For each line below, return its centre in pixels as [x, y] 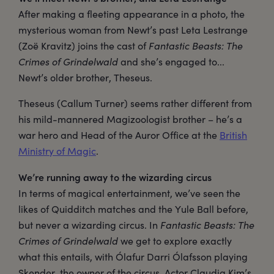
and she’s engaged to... [171, 62]
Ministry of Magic [57, 151]
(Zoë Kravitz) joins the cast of [83, 46]
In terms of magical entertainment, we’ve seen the [129, 193]
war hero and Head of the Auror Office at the [119, 135]
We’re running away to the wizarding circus [115, 177]
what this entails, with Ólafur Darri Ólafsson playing [133, 257]
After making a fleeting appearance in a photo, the [131, 14]
